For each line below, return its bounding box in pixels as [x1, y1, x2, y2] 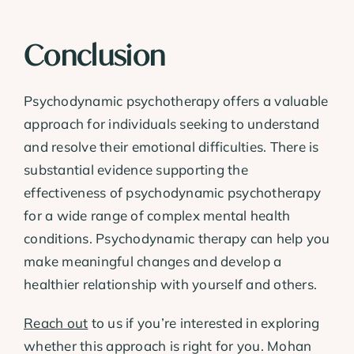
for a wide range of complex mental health [24, 206, 291, 224]
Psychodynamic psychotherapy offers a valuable [24, 92, 329, 109]
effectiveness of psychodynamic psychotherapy [24, 183, 322, 201]
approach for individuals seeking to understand [24, 115, 320, 132]
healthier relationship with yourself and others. [24, 275, 318, 292]
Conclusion [24, 37, 166, 74]
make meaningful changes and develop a [24, 252, 282, 269]
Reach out [24, 314, 88, 331]
